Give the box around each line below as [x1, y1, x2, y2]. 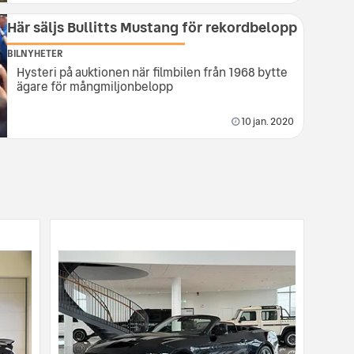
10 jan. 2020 [239, 114, 294, 129]
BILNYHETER [7, 46, 63, 61]
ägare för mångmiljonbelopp [17, 77, 173, 96]
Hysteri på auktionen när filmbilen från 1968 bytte [17, 62, 288, 81]
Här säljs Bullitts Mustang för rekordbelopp [7, 16, 297, 38]
